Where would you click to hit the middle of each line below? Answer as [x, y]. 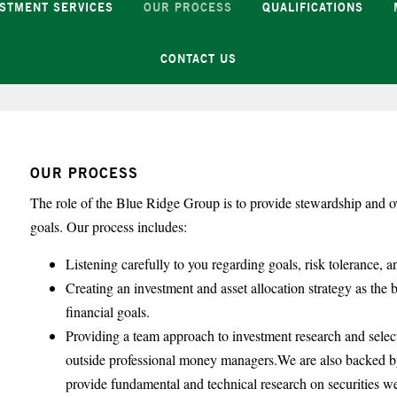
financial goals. [108, 311]
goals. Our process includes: [111, 226]
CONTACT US [198, 58]
